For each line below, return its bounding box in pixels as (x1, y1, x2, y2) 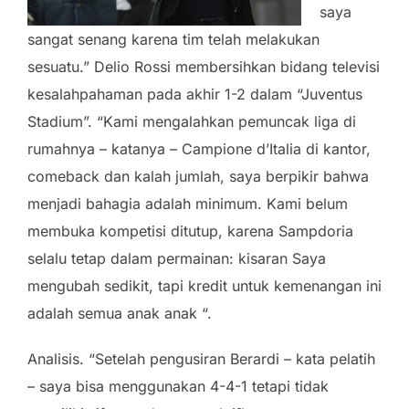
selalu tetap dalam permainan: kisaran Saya (27, 248, 326, 267)
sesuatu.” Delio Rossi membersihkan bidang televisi (27, 57, 380, 76)
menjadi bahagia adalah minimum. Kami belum (27, 194, 348, 213)
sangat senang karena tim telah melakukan (27, 29, 320, 48)
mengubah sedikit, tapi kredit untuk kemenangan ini (27, 276, 382, 295)
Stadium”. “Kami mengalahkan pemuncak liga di (27, 111, 356, 131)
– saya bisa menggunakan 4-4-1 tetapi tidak (27, 376, 329, 395)
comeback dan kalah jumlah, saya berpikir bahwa (27, 166, 369, 185)
